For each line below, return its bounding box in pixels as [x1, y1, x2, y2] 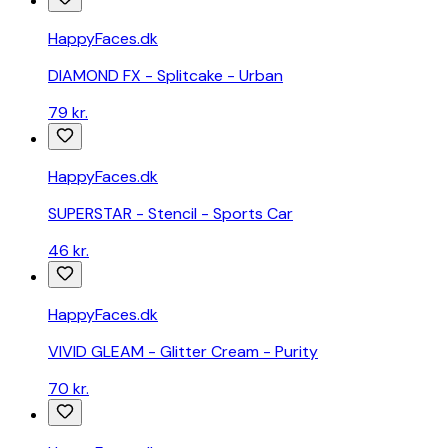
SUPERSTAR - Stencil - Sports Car [48, 203, 293, 225]
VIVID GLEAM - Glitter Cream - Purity [48, 341, 318, 363]
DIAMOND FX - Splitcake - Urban [48, 65, 283, 87]
